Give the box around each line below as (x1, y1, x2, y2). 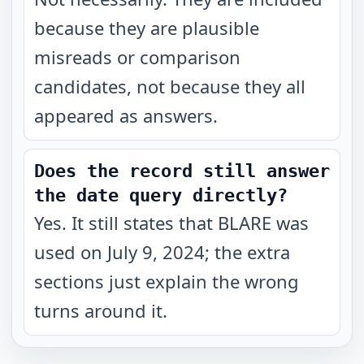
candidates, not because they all (34, 74, 305, 98)
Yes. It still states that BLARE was (34, 210, 309, 235)
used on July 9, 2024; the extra (34, 240, 290, 264)
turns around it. (34, 298, 167, 323)
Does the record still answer (34, 161, 330, 181)
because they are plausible (34, 15, 259, 40)
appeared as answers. (34, 103, 218, 128)
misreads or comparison (34, 45, 240, 69)
